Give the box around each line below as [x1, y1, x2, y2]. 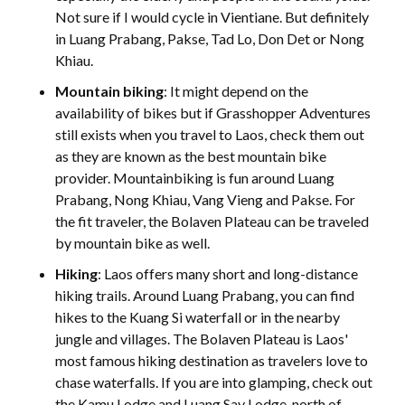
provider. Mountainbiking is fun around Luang [55, 169, 335, 187]
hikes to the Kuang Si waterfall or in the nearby [55, 308, 341, 326]
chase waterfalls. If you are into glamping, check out [55, 373, 373, 391]
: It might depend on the [164, 82, 309, 100]
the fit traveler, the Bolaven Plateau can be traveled [55, 212, 370, 231]
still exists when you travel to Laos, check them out [55, 126, 365, 144]
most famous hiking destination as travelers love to [55, 352, 369, 370]
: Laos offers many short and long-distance [98, 265, 359, 283]
